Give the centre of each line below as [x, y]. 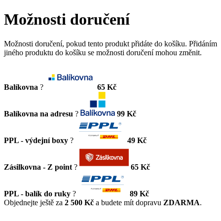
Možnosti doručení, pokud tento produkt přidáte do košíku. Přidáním [110, 43]
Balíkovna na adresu [38, 113]
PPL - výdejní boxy [36, 140]
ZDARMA [182, 202]
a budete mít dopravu [129, 202]
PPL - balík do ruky [37, 193]
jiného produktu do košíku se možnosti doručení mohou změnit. [103, 52]
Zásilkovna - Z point [38, 167]
